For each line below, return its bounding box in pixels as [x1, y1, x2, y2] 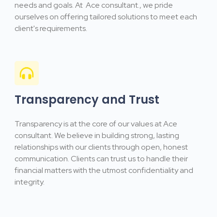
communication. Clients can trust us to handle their [15, 154, 188, 164]
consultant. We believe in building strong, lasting [15, 130, 179, 141]
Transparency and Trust [15, 91, 159, 108]
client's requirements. [15, 23, 87, 34]
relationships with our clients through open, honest [15, 142, 188, 153]
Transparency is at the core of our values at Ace [15, 119, 177, 129]
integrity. [15, 177, 45, 187]
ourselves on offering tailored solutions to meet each [15, 12, 197, 22]
